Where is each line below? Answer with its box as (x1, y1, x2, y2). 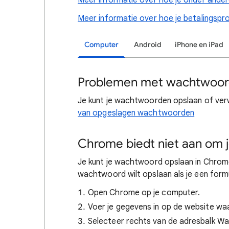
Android (134, 40, 162, 49)
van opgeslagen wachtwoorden (78, 108, 195, 118)
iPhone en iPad (175, 40, 223, 49)
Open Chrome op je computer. (88, 188, 200, 198)
